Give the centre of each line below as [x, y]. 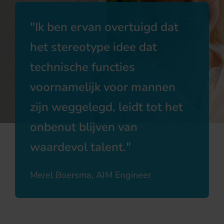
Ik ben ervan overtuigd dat [107, 27]
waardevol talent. [78, 147]
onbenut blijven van [84, 127]
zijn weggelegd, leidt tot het [106, 107]
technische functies [82, 67]
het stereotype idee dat [93, 47]
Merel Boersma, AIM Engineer [90, 175]
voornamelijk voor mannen [103, 87]
